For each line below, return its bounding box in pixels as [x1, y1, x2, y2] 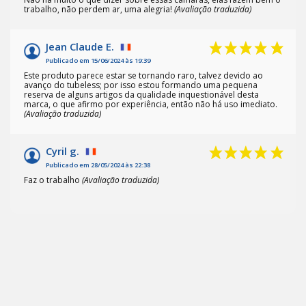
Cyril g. [46, 144, 79, 158]
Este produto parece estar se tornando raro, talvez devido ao [24, 70, 263, 82]
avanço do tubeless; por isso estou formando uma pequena [24, 79, 258, 92]
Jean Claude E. [46, 40, 114, 54]
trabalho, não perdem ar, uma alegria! [24, 3, 174, 16]
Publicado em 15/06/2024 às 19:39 [46, 56, 150, 66]
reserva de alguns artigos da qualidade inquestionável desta [24, 89, 259, 101]
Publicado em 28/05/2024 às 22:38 [46, 161, 150, 170]
